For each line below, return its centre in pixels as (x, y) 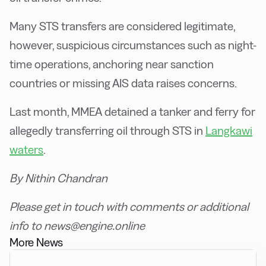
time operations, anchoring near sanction (112, 64)
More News (37, 242)
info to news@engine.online (77, 226)
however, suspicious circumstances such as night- (133, 45)
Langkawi (229, 131)
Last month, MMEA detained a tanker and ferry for (132, 112)
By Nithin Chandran (58, 178)
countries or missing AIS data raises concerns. (123, 83)
